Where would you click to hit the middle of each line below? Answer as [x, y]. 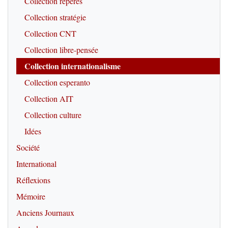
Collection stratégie [55, 17]
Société [28, 147]
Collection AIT [49, 98]
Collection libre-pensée [61, 49]
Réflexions [33, 180]
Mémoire [31, 196]
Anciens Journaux [45, 212]
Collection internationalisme [73, 66]
